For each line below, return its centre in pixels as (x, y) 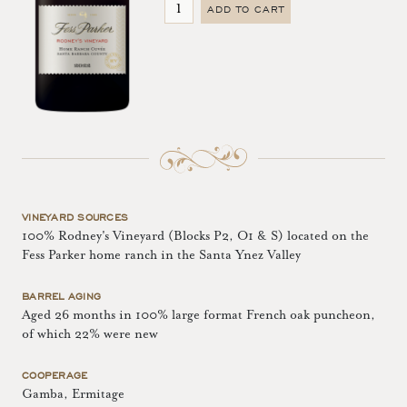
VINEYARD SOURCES (75, 217)
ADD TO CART (246, 10)
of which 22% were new (90, 334)
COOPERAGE (55, 375)
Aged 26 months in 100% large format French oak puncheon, (199, 315)
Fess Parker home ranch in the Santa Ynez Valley (161, 255)
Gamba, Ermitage (73, 394)
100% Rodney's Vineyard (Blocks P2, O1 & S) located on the (195, 236)
